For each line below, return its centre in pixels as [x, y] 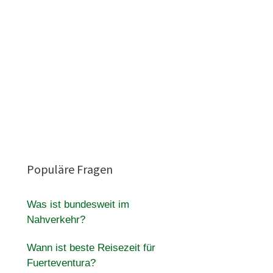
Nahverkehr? [56, 220]
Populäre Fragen [69, 169]
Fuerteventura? [61, 263]
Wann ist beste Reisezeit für [91, 248]
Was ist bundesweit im [78, 204]
